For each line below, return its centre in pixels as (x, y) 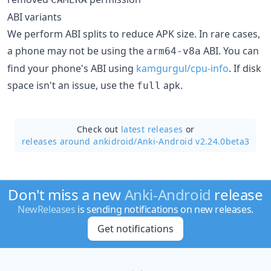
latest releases (152, 129)
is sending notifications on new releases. (164, 209)
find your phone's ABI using (72, 68)
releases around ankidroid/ (79, 141)
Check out (99, 129)
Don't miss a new (66, 194)
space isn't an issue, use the (72, 85)
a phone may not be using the (77, 51)
